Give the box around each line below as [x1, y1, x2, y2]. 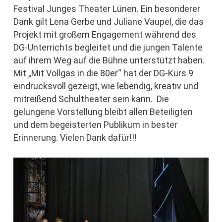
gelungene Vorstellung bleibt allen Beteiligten [13, 107, 193, 117]
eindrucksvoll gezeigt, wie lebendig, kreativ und [13, 81, 198, 92]
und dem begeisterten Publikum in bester [13, 119, 177, 130]
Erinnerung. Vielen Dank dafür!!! [13, 132, 137, 143]
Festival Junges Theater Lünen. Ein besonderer [13, 3, 200, 14]
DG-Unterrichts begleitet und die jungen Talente [13, 42, 203, 53]
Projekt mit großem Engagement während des [13, 29, 196, 40]
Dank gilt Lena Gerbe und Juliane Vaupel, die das [13, 16, 204, 27]
